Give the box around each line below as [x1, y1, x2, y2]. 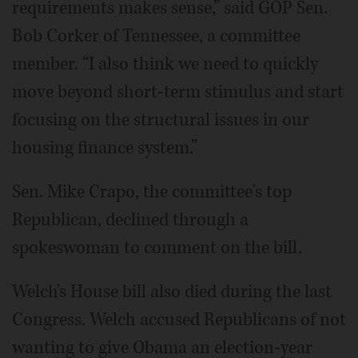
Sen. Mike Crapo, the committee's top [12, 179, 292, 204]
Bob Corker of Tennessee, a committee [12, 23, 300, 48]
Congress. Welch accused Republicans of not [12, 307, 346, 332]
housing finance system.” [12, 135, 197, 160]
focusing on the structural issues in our [12, 107, 309, 132]
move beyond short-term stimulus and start [12, 79, 344, 104]
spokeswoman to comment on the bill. [12, 235, 302, 260]
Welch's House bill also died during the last [12, 279, 332, 304]
